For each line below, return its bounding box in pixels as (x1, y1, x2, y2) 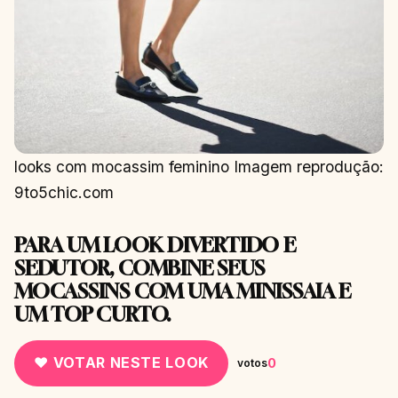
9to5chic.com (14, 182, 114, 202)
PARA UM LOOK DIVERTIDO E (14, 232, 296, 257)
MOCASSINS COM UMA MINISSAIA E (14, 278, 351, 303)
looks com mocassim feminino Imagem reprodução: (14, 156, 384, 176)
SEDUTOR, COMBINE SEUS (14, 255, 265, 280)
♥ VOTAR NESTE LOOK (34, 354, 209, 372)
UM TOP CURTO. (14, 301, 171, 326)
